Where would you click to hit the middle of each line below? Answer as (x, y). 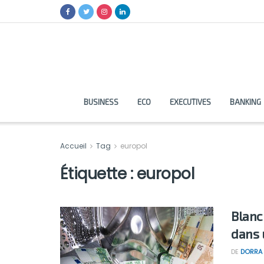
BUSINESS (101, 102)
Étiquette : (98, 174)
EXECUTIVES (190, 102)
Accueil (74, 146)
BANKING (245, 102)
